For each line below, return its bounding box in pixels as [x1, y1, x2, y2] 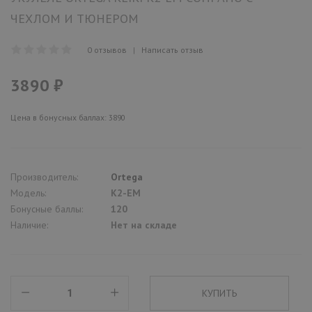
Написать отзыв [141, 44, 203, 55]
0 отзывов [87, 44, 127, 55]
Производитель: [10, 170, 78, 183]
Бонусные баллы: [10, 202, 83, 215]
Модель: [10, 186, 46, 199]
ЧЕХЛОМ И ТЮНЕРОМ [10, 10, 139, 26]
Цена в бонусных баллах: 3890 [10, 111, 125, 123]
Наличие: [10, 218, 48, 231]
